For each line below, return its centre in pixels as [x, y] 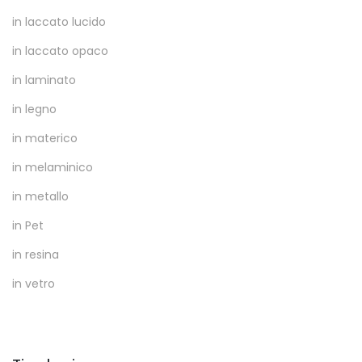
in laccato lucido [59, 22]
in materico [45, 139]
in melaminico [53, 168]
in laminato [44, 80]
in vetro [34, 284]
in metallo [40, 197]
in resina [36, 255]
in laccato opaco [60, 51]
